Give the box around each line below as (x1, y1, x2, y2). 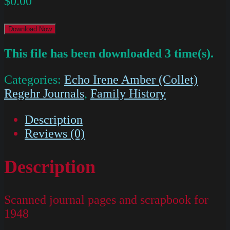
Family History (90, 87, 166, 101)
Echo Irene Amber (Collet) (64, 73, 198, 87)
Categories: (4, 73, 64, 87)
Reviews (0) (25, 127, 85, 141)
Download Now (8, 25, 52, 33)
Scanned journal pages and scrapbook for (4, 193, 208, 207)
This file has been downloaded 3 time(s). (4, 47, 214, 61)
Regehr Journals (4, 87, 84, 101)
